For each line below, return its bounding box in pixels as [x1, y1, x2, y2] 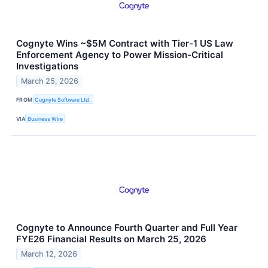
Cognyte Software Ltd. [35, 96, 92, 103]
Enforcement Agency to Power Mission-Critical [16, 48, 223, 60]
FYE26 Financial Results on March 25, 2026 [16, 233, 206, 245]
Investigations [16, 60, 78, 72]
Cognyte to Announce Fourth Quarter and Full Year [16, 222, 237, 234]
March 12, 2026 [21, 249, 78, 259]
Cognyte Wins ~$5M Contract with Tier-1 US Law [16, 37, 233, 49]
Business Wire [28, 115, 63, 122]
